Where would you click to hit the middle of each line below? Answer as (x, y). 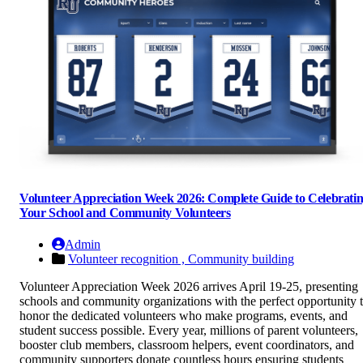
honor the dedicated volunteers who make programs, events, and (184, 316)
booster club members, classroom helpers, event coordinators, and (187, 345)
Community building (241, 259)
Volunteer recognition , (128, 259)
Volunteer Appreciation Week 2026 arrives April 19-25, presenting (189, 287)
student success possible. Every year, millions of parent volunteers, (189, 331)
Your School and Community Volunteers (125, 212)
